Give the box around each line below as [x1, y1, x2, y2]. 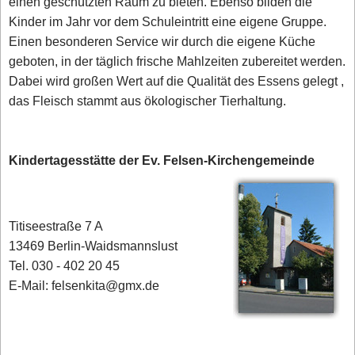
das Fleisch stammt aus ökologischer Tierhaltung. [9, 92, 287, 111]
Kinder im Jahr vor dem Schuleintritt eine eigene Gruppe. [9, 13, 327, 32]
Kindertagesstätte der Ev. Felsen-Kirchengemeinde [9, 151, 315, 170]
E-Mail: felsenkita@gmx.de [9, 277, 160, 296]
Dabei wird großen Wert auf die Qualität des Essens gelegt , [9, 72, 345, 91]
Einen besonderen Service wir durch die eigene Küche [9, 32, 316, 52]
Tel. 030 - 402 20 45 [9, 257, 120, 276]
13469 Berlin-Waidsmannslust [9, 237, 178, 256]
